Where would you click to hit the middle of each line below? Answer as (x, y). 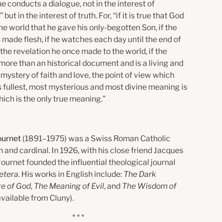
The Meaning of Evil (69, 186)
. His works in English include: (71, 174)
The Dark (140, 174)
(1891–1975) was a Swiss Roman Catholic (97, 138)
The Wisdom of (149, 186)
